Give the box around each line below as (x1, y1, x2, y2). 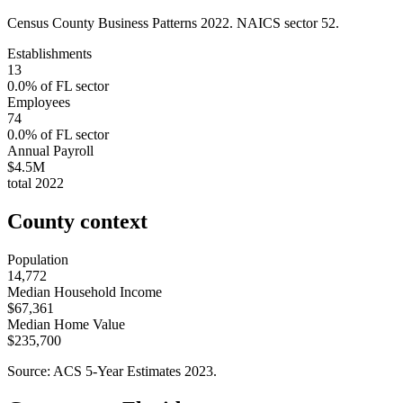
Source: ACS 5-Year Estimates (7, 363, 184, 379)
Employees (7, 94, 70, 110)
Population (7, 251, 68, 267)
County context (7, 209, 148, 233)
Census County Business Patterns (7, 14, 201, 31)
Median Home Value (7, 316, 125, 332)
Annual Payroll (7, 142, 94, 158)
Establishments (7, 45, 92, 61)
